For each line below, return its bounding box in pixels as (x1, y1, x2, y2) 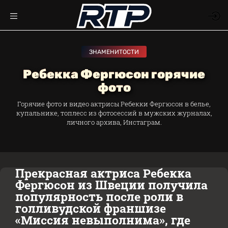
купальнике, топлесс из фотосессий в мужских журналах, (16, 108, 212, 118)
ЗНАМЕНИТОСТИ (89, 48, 139, 55)
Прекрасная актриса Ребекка (15, 165, 191, 181)
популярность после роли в (15, 189, 183, 204)
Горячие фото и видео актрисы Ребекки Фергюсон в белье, (17, 99, 211, 108)
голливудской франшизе (15, 201, 166, 216)
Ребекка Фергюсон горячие (23, 67, 205, 81)
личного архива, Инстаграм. (66, 118, 162, 127)
